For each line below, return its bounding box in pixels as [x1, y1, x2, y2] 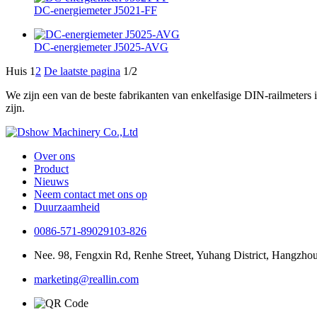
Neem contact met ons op [34, 188, 147, 200]
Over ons [34, 149, 75, 162]
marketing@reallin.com [34, 272, 139, 285]
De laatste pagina [44, 64, 120, 77]
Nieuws [34, 175, 69, 188]
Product [34, 162, 69, 175]
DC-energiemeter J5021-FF [34, 4, 157, 16]
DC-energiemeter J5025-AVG [34, 40, 168, 53]
